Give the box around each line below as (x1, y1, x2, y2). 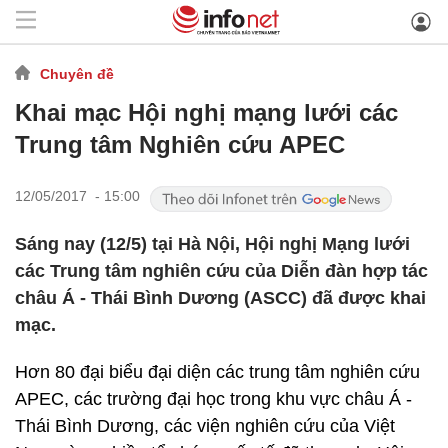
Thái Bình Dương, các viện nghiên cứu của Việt (15, 416, 395, 436)
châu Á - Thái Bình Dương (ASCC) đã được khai (15, 288, 426, 308)
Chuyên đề (40, 65, 114, 82)
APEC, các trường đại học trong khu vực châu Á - (15, 389, 412, 409)
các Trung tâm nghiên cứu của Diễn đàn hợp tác (15, 261, 428, 281)
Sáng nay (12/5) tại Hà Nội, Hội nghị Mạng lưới (15, 234, 410, 254)
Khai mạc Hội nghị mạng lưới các (15, 99, 398, 126)
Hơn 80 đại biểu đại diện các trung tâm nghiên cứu (15, 362, 420, 382)
